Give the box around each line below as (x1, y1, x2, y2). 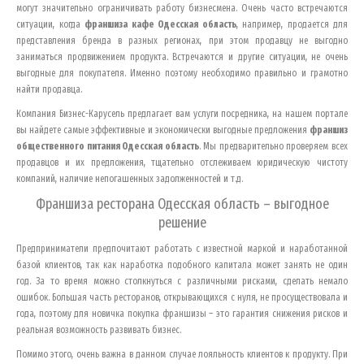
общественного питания (16, 140, 123, 152)
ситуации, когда (16, 18, 84, 30)
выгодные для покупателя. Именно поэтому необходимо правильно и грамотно (16, 67, 348, 79)
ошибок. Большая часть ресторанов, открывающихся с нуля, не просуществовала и (16, 291, 348, 303)
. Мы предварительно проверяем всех (198, 140, 349, 152)
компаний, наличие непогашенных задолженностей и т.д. (16, 172, 243, 184)
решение (158, 213, 206, 232)
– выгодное (259, 194, 329, 213)
